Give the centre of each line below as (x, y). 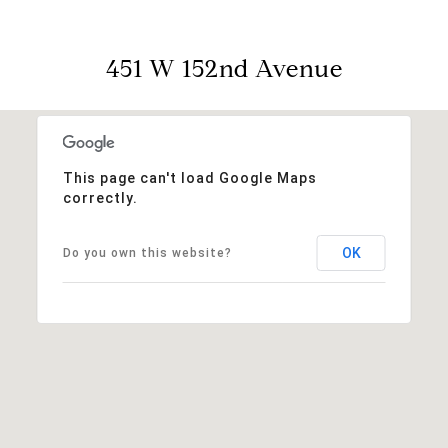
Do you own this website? (147, 252)
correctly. (100, 197)
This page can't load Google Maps (189, 177)
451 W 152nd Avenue (224, 68)
